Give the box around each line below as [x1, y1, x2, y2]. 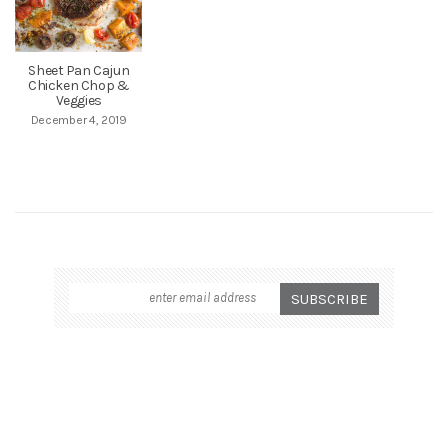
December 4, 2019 [30, 113, 127, 128]
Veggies [55, 92, 102, 110]
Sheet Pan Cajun [28, 62, 130, 80]
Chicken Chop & [28, 77, 130, 95]
